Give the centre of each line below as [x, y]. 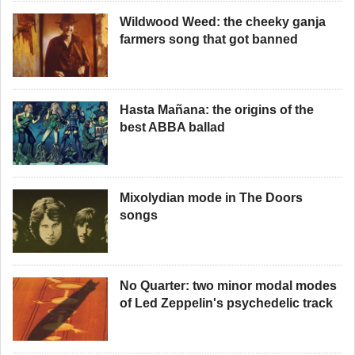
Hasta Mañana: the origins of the [217, 110]
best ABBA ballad [172, 127]
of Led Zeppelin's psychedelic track [226, 303]
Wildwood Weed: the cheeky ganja [223, 22]
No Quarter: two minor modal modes [228, 286]
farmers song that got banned [209, 39]
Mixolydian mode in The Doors [211, 198]
